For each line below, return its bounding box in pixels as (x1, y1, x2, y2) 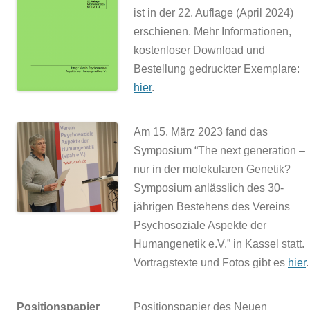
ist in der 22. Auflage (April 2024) (134, 7, 293, 19)
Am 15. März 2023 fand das (134, 126, 268, 138)
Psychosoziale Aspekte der (134, 219, 266, 232)
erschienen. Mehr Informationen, (134, 26, 291, 38)
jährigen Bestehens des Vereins (134, 201, 290, 213)
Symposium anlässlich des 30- (134, 182, 284, 194)
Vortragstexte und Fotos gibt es (134, 257, 288, 269)
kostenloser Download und (134, 44, 265, 57)
